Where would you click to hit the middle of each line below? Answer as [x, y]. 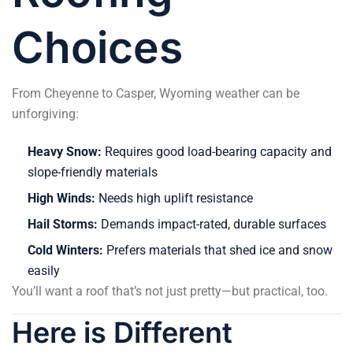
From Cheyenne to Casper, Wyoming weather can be [156, 93]
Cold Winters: [65, 250]
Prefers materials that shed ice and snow [218, 250]
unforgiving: [45, 113]
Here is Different [122, 332]
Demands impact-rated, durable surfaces [212, 224]
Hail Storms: [63, 224]
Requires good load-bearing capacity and [217, 151]
